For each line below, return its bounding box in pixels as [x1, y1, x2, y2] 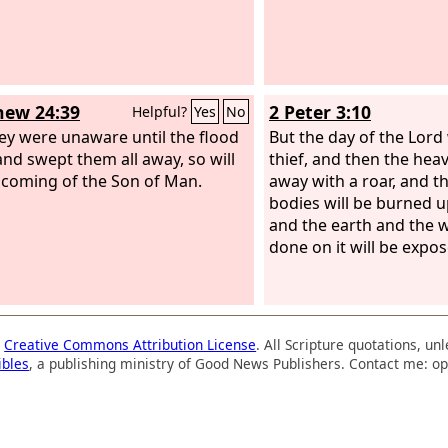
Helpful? [132, 102, 191, 121]
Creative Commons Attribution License [4, 334, 257, 354]
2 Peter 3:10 [269, 100, 371, 124]
